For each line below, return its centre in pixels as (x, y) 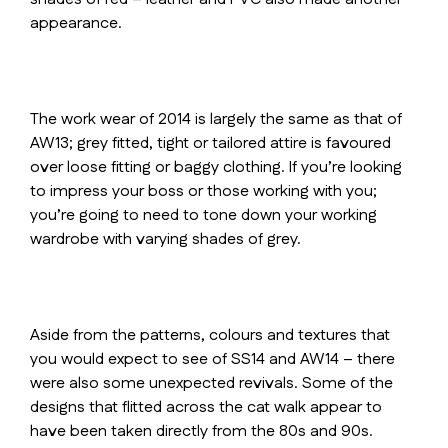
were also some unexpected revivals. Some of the (211, 383)
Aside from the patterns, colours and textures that (210, 335)
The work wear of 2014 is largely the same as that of (216, 119)
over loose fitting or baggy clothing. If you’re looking (216, 167)
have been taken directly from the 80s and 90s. (201, 431)
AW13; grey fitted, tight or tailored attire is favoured (210, 143)
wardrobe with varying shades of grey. (165, 239)
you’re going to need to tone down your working (203, 215)
